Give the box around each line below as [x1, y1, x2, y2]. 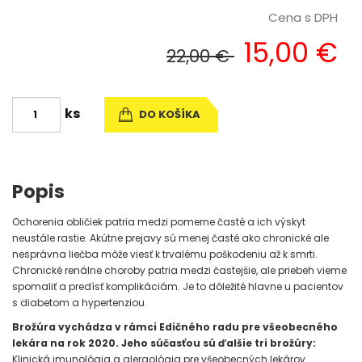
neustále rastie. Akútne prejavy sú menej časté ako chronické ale [12, 231, 329, 245]
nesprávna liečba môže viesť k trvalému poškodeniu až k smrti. [12, 247, 318, 261]
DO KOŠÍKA [137, 107, 200, 122]
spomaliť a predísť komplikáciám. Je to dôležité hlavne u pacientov [12, 280, 343, 293]
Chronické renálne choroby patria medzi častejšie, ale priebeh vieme [12, 263, 347, 277]
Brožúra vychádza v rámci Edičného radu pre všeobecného [12, 320, 338, 334]
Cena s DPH [268, 9, 338, 26]
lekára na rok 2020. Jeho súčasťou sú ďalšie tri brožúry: [12, 336, 316, 350]
